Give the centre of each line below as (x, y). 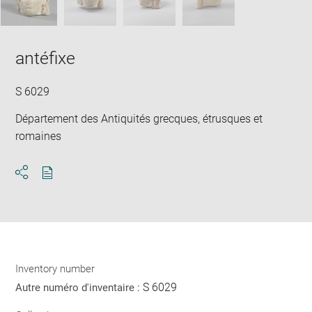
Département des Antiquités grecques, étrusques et (139, 119)
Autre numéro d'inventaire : (79, 288)
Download (72, 185)
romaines (39, 136)
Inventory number (55, 269)
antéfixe (46, 58)
